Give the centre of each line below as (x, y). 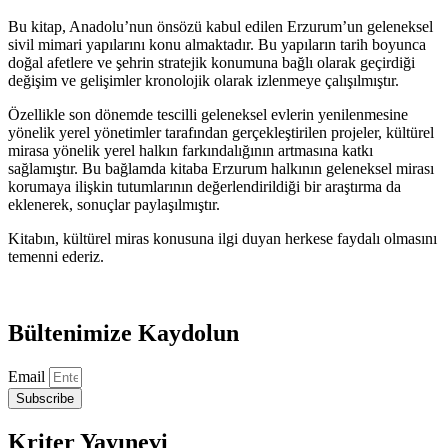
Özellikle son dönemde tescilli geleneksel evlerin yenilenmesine (208, 115)
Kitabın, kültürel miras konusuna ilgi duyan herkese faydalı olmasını (222, 239)
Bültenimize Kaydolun (123, 333)
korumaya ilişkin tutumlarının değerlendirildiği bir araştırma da (204, 187)
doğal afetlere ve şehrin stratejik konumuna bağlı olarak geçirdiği (211, 63)
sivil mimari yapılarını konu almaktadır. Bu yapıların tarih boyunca (217, 45)
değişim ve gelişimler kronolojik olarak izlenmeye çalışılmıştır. (203, 81)
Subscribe (45, 399)
